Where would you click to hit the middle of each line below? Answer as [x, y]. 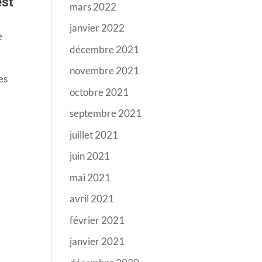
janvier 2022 [97, 28]
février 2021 [97, 220]
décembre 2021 [105, 49]
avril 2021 [92, 199]
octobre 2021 [99, 92]
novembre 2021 [105, 70]
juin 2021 [90, 156]
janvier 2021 [97, 241]
